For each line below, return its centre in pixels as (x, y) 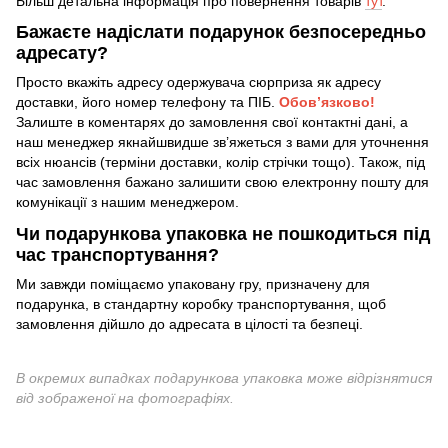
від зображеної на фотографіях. (125, 398)
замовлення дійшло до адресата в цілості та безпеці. (189, 324)
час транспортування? (117, 254)
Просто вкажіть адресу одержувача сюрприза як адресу (198, 82)
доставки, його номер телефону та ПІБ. (147, 102)
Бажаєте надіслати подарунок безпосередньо (221, 32)
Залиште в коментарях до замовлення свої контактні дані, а (212, 122)
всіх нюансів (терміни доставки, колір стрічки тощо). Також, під (220, 162)
